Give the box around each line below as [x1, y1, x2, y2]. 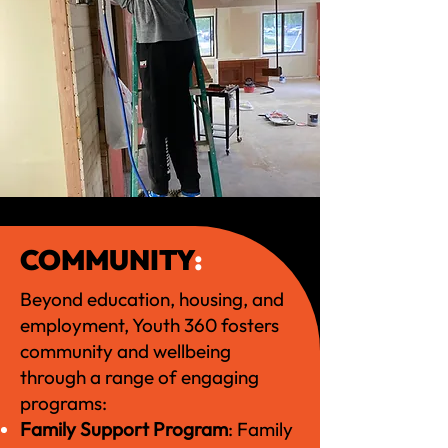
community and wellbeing [20, 339, 231, 363]
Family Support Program [20, 417, 228, 441]
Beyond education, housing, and [20, 287, 284, 311]
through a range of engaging [20, 365, 259, 389]
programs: [20, 391, 107, 415]
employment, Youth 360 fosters [20, 313, 279, 337]
